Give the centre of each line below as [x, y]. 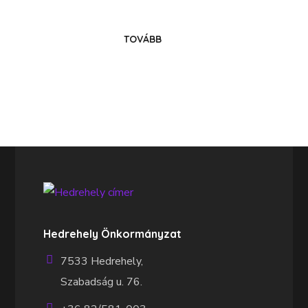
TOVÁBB [142, 39]
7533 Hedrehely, [102, 262]
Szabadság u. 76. [102, 282]
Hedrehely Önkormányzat [113, 234]
